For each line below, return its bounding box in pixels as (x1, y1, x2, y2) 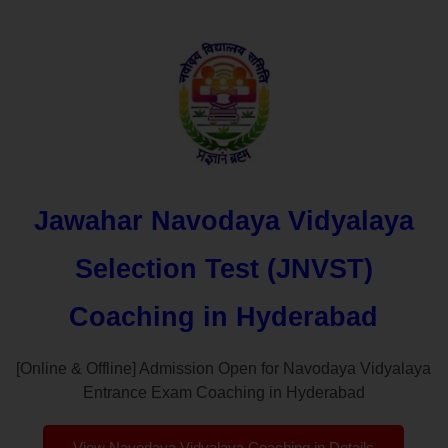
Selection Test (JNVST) (74, 253, 373, 284)
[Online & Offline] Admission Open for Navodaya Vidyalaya (16, 359, 432, 377)
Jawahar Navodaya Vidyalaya (33, 205, 414, 236)
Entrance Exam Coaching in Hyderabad (82, 383, 365, 401)
